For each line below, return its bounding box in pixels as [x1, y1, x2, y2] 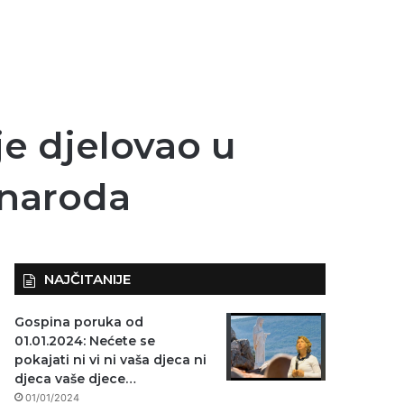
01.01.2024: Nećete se [14, 333, 156, 349]
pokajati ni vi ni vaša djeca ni [14, 352, 207, 368]
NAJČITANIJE [44, 271, 132, 288]
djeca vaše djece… [14, 371, 137, 387]
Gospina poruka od [14, 314, 144, 330]
